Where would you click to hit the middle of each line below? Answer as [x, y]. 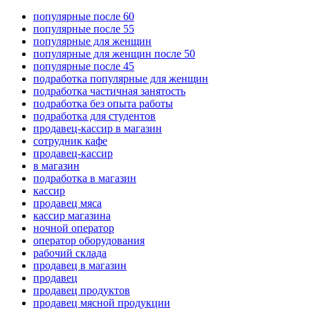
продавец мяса [67, 203]
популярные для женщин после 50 [114, 54]
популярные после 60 [84, 17]
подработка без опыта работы [103, 104]
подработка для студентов [94, 116]
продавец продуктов [82, 291]
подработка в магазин [85, 179]
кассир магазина [72, 216]
